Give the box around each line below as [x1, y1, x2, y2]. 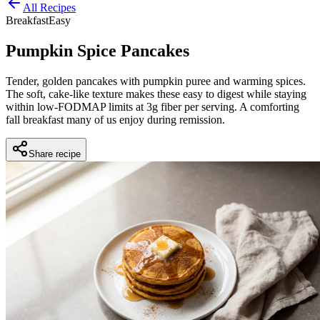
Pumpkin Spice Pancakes [6, 41, 189, 61]
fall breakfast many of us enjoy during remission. [6, 114, 225, 126]
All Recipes [23, 1, 76, 14]
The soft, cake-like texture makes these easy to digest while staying [6, 88, 306, 101]
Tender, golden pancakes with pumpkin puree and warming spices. [6, 75, 306, 88]
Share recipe [29, 149, 81, 160]
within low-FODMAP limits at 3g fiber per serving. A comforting [6, 101, 299, 114]
